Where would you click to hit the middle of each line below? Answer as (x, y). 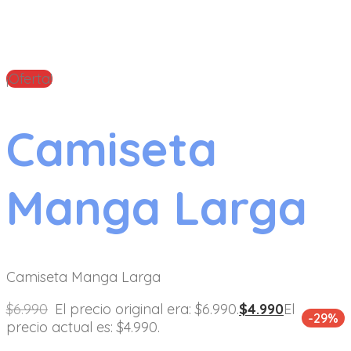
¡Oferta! (29, 78)
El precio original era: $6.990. (147, 309)
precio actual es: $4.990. (83, 327)
